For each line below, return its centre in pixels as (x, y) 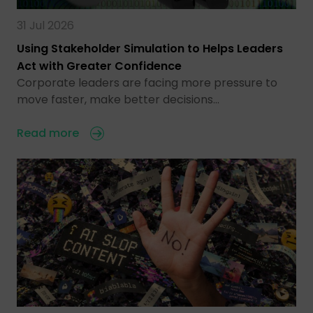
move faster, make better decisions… (118, 99)
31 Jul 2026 (45, 25)
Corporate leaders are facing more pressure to (147, 82)
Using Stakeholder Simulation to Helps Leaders (150, 48)
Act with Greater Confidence (99, 66)
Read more (48, 133)
